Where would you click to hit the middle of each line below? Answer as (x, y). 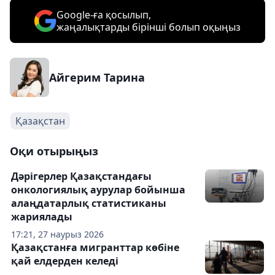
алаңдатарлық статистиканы (89, 203)
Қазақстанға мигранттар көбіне (95, 247)
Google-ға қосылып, (104, 15)
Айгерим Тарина (97, 77)
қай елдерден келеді (65, 261)
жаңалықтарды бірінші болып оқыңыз (149, 27)
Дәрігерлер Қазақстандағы (81, 176)
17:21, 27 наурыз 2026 (57, 234)
